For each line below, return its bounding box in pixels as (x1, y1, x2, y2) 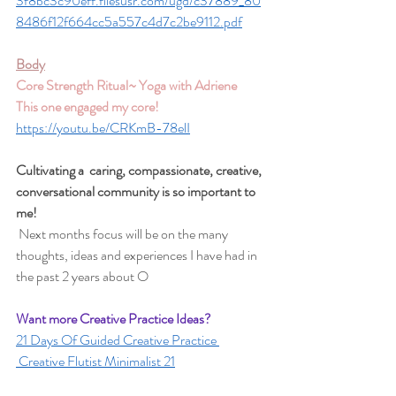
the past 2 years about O (16, 266, 151, 286)
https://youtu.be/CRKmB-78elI (16, 118, 190, 138)
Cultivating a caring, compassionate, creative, (16, 160, 264, 180)
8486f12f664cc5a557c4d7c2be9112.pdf (16, 11, 242, 32)
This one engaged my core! (16, 96, 159, 117)
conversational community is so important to (16, 181, 258, 202)
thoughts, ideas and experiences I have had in (16, 245, 260, 265)
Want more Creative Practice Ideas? (16, 308, 214, 329)
